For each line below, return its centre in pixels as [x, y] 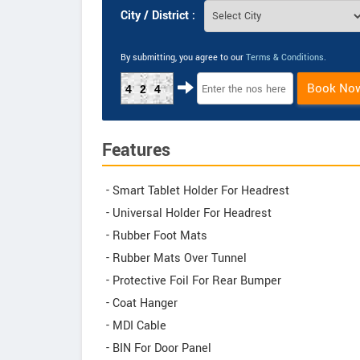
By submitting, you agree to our [183, 57]
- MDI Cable [136, 326]
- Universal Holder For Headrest [189, 213]
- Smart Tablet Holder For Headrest [198, 191]
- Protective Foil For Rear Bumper [194, 281]
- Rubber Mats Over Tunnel [176, 258]
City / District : [158, 16]
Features [136, 150]
